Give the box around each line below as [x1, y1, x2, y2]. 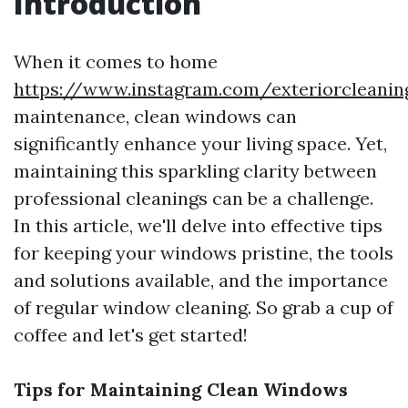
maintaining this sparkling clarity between [14, 159, 377, 182]
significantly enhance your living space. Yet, [14, 132, 387, 155]
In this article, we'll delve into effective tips [14, 214, 382, 237]
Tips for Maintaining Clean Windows [14, 378, 348, 401]
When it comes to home [14, 50, 218, 73]
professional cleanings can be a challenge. [14, 187, 373, 209]
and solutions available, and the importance [14, 269, 388, 291]
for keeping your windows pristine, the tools [14, 241, 393, 264]
